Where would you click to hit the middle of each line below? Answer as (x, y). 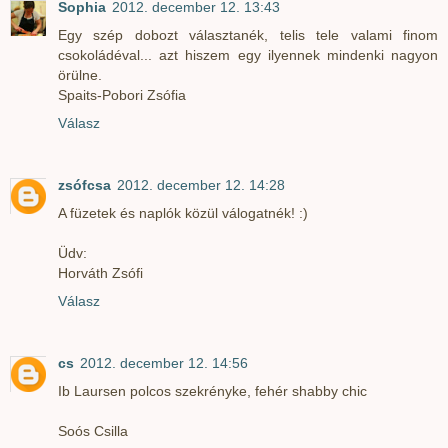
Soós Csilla (93, 430)
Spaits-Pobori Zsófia (122, 94)
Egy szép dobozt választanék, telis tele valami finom (248, 34)
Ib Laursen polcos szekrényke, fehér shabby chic (212, 390)
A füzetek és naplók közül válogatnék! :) (183, 212)
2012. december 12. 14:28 (201, 184)
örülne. (80, 74)
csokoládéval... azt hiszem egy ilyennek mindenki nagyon (248, 54)
